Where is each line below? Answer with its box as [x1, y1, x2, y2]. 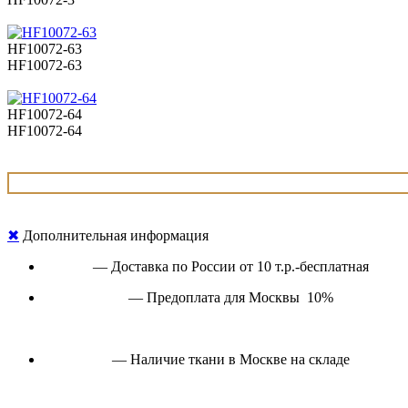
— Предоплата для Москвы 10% [127, 289, 333, 305]
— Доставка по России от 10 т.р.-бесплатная [92, 258, 369, 274]
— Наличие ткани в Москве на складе [111, 351, 350, 367]
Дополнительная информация [19, 227, 209, 243]
